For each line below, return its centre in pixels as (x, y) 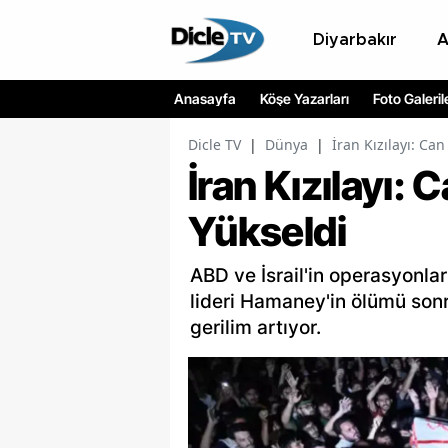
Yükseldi (267, 232)
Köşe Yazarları (304, 99)
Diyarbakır (355, 39)
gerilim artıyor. (255, 328)
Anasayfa (205, 99)
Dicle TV (214, 145)
